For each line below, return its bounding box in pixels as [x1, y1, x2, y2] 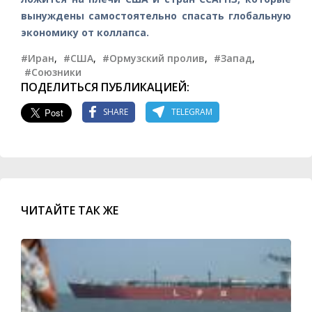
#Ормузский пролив [102, 51, 205, 65]
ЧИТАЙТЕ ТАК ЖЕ [21, 202, 118, 218]
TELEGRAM [171, 106, 212, 118]
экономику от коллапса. [21, 25, 149, 39]
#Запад [214, 51, 252, 65]
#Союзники [24, 65, 81, 79]
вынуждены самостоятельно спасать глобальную [21, 8, 291, 22]
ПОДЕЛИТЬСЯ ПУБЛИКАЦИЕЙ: [21, 79, 189, 95]
